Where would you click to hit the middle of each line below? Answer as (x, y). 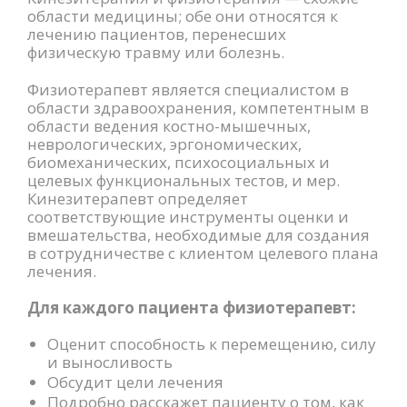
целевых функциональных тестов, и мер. (184, 180)
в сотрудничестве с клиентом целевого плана (203, 253)
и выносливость (110, 362)
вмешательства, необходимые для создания (199, 234)
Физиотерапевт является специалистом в (188, 89)
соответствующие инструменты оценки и (188, 216)
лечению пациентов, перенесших (157, 35)
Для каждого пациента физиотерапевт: (192, 307)
